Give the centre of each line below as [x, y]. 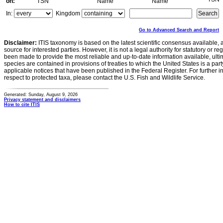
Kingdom [68, 13]
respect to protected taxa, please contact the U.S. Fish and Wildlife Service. [105, 78]
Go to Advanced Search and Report [179, 30]
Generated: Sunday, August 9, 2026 [41, 95]
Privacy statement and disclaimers [42, 100]
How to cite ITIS [22, 105]
